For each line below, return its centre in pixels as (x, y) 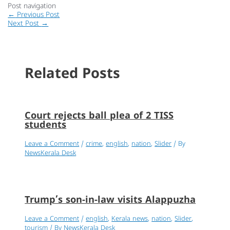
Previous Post (37, 15)
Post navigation (32, 7)
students (46, 125)
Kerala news (130, 219)
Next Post (25, 24)
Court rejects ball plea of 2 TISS (99, 116)
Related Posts (73, 75)
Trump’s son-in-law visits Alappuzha (110, 200)
